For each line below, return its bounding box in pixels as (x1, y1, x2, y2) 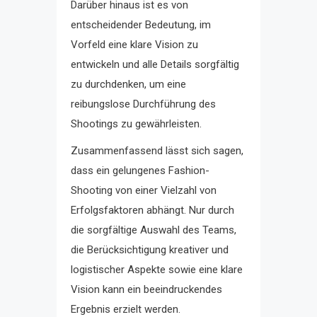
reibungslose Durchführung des (71, 97, 216, 110)
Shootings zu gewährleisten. (71, 117, 202, 130)
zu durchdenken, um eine (71, 77, 186, 91)
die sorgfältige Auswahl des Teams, (71, 223, 236, 236)
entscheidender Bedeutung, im (71, 18, 211, 31)
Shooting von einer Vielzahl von (71, 183, 217, 197)
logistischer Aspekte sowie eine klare (71, 263, 243, 276)
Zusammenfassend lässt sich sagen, (71, 144, 243, 157)
